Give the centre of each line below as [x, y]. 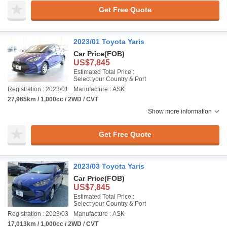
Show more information [180, 111]
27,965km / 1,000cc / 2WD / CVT [53, 99]
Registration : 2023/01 [38, 89]
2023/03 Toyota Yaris [109, 166]
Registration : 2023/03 [38, 214]
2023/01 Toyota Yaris [109, 42]
